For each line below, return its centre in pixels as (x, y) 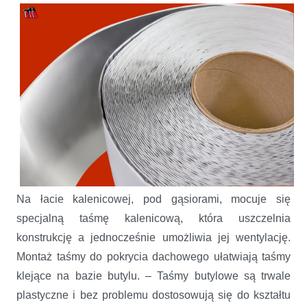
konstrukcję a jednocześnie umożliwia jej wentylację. (153, 237)
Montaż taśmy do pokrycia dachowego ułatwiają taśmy (153, 256)
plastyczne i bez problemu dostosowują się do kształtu (153, 295)
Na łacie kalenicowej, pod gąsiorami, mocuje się (153, 199)
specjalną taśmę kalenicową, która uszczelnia (153, 218)
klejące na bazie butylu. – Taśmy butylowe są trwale (153, 275)
